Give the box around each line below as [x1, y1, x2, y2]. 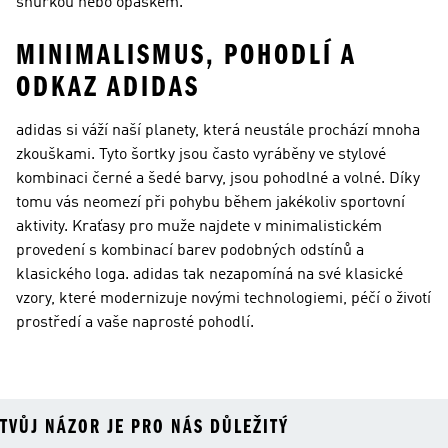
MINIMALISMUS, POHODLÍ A [16, 38, 357, 72]
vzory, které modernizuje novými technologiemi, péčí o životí [16, 291, 431, 307]
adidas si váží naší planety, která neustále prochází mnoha [16, 123, 420, 139]
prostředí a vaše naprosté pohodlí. [16, 315, 254, 331]
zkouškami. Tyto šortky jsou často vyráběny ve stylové [16, 147, 386, 163]
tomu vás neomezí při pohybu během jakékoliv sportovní [16, 195, 405, 211]
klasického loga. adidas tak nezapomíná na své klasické [16, 267, 403, 283]
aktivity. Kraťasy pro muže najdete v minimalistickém [16, 219, 382, 235]
